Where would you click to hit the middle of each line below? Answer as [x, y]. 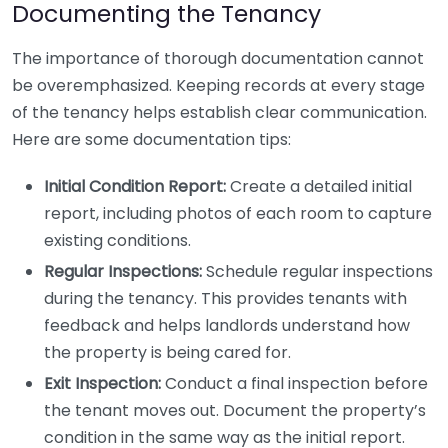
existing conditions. [117, 240]
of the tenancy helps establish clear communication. [219, 112]
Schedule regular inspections [317, 271]
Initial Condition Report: [135, 186]
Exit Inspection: [102, 383]
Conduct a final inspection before [294, 383]
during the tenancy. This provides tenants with [225, 298]
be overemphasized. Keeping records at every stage [218, 85]
